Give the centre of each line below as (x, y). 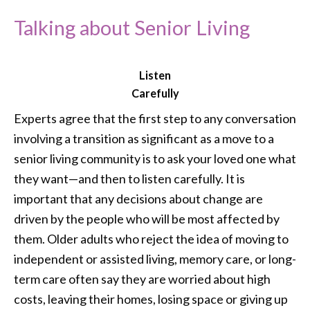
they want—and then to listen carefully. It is (129, 179)
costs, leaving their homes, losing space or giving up (151, 299)
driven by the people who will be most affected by (147, 219)
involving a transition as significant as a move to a (144, 139)
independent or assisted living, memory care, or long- (155, 259)
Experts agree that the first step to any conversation (155, 119)
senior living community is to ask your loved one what (155, 159)
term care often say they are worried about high (142, 279)
